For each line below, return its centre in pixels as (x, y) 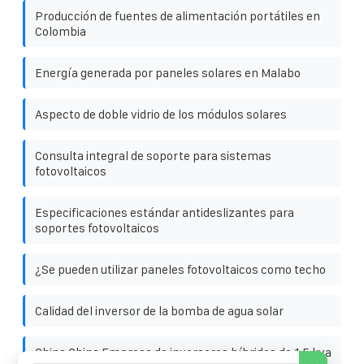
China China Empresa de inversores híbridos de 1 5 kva (183, 352)
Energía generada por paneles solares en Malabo (168, 72)
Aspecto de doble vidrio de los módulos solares (161, 114)
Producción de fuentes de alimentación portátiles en (178, 15)
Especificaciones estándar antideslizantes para (165, 212)
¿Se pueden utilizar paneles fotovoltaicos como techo (180, 269)
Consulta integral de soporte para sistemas (153, 155)
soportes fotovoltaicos (97, 227)
